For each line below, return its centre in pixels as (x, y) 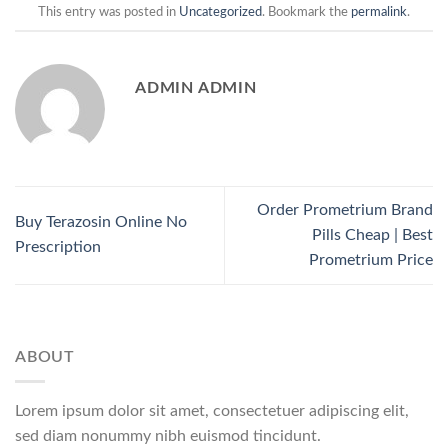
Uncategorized (220, 11)
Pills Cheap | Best (372, 234)
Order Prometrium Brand (345, 209)
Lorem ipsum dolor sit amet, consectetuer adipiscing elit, (212, 411)
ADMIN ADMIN (196, 87)
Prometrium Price (371, 259)
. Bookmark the (306, 11)
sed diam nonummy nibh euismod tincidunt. (168, 436)
